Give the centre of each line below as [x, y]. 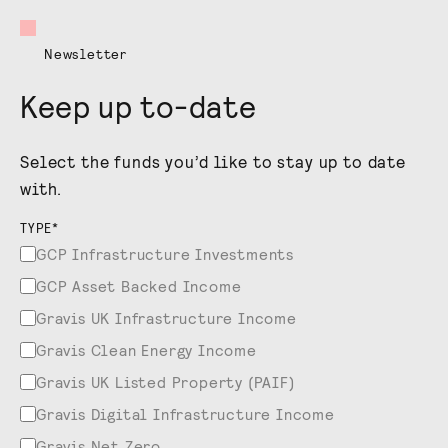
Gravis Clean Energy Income [146, 349]
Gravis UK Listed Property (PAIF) [165, 381]
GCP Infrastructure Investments [165, 253]
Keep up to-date [138, 105]
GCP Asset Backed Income [139, 285]
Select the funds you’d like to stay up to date [213, 160]
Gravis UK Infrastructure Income [166, 317]
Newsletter [85, 53]
